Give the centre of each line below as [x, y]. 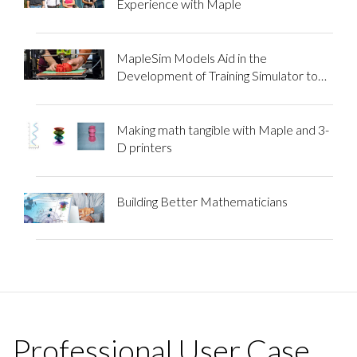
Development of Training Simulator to [217, 75]
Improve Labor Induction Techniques [215, 92]
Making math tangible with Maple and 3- [222, 129]
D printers [144, 147]
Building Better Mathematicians [202, 201]
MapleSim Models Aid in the [191, 57]
